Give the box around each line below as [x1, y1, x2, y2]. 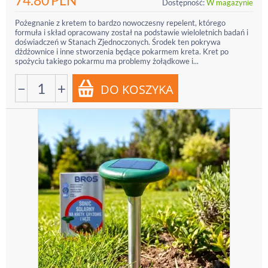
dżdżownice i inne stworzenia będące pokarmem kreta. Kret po [15, 47, 229, 56]
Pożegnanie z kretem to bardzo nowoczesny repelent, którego [15, 18, 226, 28]
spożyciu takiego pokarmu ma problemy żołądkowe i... [15, 56, 199, 66]
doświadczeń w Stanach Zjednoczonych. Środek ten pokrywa [15, 37, 221, 47]
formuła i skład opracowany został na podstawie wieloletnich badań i [15, 28, 248, 37]
